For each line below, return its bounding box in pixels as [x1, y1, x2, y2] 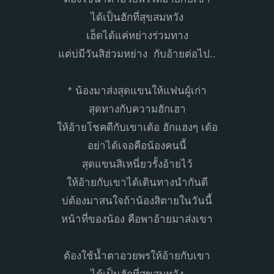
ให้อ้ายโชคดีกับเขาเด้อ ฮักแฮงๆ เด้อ [56, 122, 218, 134]
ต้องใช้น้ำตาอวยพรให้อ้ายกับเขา [64, 250, 210, 262]
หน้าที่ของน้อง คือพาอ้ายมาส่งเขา [61, 213, 213, 226]
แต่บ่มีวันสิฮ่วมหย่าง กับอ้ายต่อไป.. [58, 48, 216, 61]
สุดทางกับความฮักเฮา [88, 103, 186, 116]
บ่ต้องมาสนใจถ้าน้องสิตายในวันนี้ [62, 195, 212, 207]
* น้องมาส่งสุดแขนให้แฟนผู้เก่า [67, 85, 207, 97]
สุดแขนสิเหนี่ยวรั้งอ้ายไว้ [81, 158, 193, 171]
